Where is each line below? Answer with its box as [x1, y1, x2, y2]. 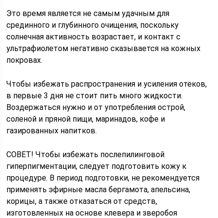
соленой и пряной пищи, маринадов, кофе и [6, 114, 165, 124]
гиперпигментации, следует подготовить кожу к [6, 162, 187, 171]
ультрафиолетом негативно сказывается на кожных [6, 44, 201, 53]
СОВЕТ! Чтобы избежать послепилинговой [6, 150, 165, 159]
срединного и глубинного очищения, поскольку [6, 20, 179, 30]
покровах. [6, 55, 43, 65]
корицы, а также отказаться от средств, [6, 197, 158, 206]
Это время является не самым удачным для [6, 9, 170, 18]
